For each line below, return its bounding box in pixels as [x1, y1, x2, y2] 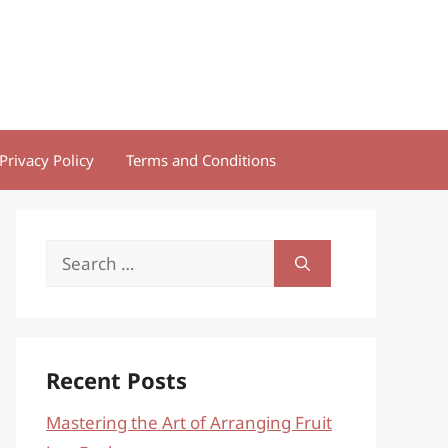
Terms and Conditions [126, 150, 276, 170]
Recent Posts [46, 365, 187, 395]
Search [45, 242, 100, 265]
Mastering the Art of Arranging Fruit [46, 411, 332, 434]
